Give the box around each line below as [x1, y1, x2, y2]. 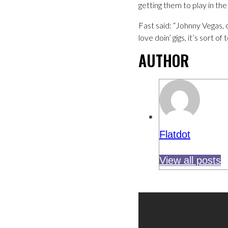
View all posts [159, 155, 221, 166]
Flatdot [159, 129, 190, 140]
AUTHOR [138, 49, 189, 72]
